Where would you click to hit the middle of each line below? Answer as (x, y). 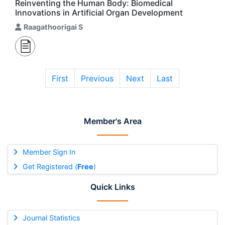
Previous (97, 78)
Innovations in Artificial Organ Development (99, 13)
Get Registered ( (50, 166)
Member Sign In (49, 152)
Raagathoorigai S (53, 27)
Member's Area (113, 121)
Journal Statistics (51, 218)
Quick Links (113, 187)
